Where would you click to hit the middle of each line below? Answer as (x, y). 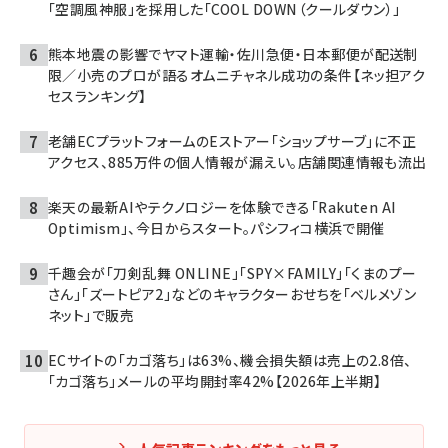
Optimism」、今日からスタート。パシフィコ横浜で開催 (216, 228)
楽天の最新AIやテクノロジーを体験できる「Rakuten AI (222, 207)
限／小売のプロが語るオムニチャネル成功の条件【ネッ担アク (237, 75)
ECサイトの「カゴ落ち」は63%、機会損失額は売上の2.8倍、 (230, 360)
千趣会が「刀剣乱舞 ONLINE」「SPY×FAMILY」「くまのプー (232, 273)
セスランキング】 (97, 96)
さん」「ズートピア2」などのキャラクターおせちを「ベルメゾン (232, 294)
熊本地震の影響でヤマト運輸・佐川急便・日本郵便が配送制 (233, 54)
